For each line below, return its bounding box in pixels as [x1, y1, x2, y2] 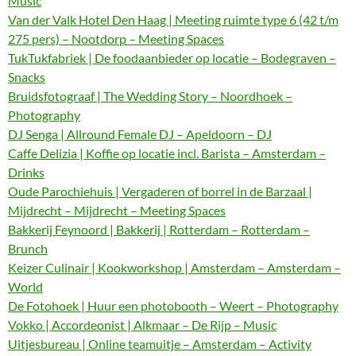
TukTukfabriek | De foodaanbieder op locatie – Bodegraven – [8, 50, 336, 65]
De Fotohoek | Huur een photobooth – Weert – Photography [8, 298, 339, 313]
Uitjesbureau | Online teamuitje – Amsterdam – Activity [8, 336, 311, 351]
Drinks [8, 164, 44, 180]
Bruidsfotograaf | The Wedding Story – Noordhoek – [8, 88, 292, 103]
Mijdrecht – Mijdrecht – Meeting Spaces [8, 203, 226, 218]
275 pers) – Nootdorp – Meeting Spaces [8, 31, 224, 46]
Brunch [8, 241, 48, 256]
